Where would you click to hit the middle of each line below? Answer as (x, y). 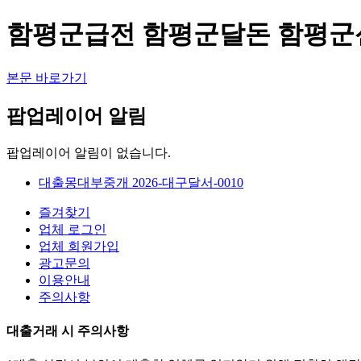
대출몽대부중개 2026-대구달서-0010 (141, 182)
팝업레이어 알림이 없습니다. (89, 152)
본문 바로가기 (47, 77)
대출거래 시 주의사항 (68, 330)
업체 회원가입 (79, 246)
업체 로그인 (73, 229)
